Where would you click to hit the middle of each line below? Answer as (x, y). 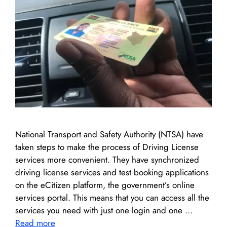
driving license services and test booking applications (112, 172)
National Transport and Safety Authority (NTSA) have (109, 134)
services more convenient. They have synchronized (107, 160)
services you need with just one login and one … (104, 210)
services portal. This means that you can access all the (112, 198)
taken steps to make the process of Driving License (107, 147)
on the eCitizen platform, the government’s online (105, 185)
